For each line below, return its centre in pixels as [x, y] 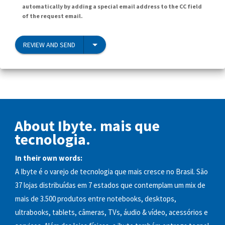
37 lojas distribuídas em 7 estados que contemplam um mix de [110, 185]
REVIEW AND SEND [49, 44]
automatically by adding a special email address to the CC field [112, 6]
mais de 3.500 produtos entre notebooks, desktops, [96, 199]
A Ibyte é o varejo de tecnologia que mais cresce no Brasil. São [111, 172]
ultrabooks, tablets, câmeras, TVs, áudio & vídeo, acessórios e [111, 212]
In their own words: [49, 158]
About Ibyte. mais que [87, 125]
